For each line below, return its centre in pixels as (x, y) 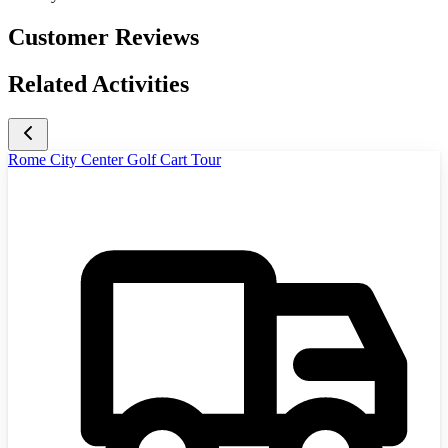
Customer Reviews (103, 37)
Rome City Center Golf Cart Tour (114, 159)
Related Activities (98, 84)
